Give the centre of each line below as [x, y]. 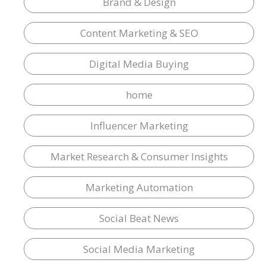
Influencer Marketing [139, 125]
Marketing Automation [139, 187]
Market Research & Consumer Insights [139, 156]
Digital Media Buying [139, 64]
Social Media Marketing [139, 249]
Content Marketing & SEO [139, 33]
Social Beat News [139, 218]
